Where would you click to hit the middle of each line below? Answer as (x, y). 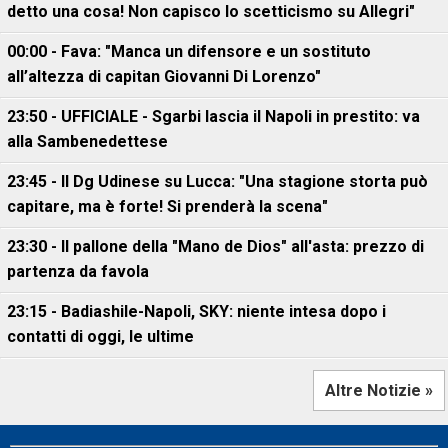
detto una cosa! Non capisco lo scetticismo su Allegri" (211, 11)
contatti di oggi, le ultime (100, 336)
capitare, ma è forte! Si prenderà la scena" (167, 206)
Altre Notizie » (379, 390)
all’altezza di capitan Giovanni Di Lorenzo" (164, 76)
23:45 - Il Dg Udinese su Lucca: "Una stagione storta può (217, 181)
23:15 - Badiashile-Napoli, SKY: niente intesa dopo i (196, 311)
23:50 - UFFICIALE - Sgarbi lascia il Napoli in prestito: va (213, 116)
